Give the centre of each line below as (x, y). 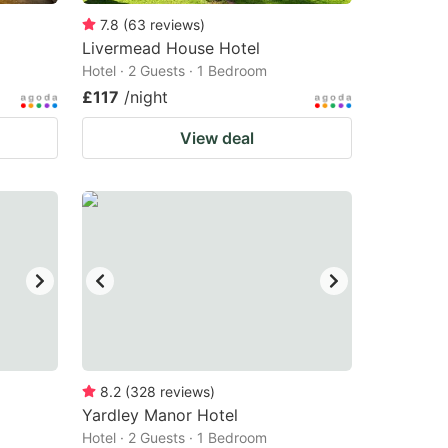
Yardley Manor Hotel (160, 415)
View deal (217, 138)
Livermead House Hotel (171, 48)
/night (146, 97)
